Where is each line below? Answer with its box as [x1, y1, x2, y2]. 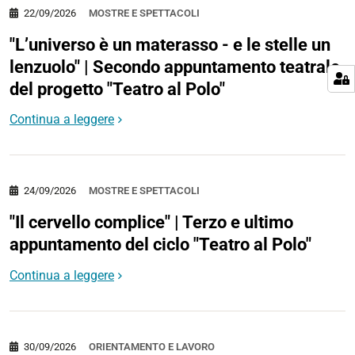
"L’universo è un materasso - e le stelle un [10, 34, 330, 55]
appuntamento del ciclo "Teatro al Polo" [10, 235, 311, 255]
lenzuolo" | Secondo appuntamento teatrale [10, 56, 340, 77]
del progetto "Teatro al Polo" [10, 78, 225, 99]
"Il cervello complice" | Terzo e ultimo [10, 212, 293, 233]
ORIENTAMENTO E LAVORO [89, 341, 215, 353]
